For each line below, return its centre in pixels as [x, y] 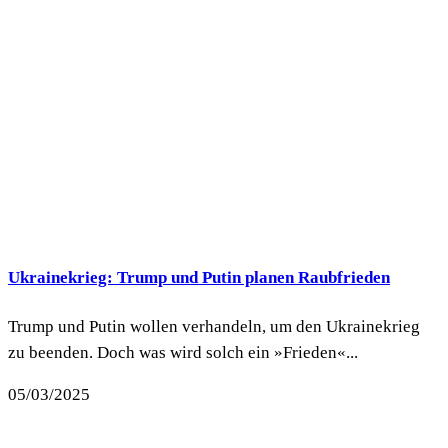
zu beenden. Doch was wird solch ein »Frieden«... [183, 352]
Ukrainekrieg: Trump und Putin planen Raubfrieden [199, 278]
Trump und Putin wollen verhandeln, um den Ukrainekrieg [214, 326]
